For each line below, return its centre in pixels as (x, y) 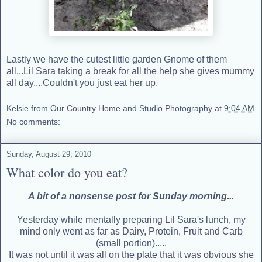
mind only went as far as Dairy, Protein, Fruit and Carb (131, 231)
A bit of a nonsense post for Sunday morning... (131, 196)
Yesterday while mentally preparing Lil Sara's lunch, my (131, 219)
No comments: (33, 121)
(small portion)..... (131, 243)
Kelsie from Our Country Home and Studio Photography (109, 108)
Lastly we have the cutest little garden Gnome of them (117, 60)
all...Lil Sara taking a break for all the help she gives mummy (130, 71)
